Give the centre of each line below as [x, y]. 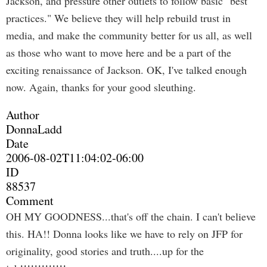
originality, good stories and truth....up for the [105, 251]
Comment [30, 201]
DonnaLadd [34, 129]
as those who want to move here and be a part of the [119, 52]
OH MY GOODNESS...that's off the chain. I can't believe [131, 216]
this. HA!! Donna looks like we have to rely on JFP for [124, 234]
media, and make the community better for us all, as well [129, 35]
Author [23, 115]
